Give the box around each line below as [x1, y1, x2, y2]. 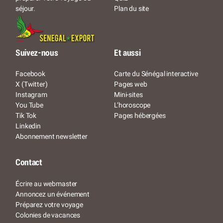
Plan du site [114, 4, 149, 12]
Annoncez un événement [15, 190, 90, 198]
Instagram [15, 91, 47, 99]
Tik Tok [15, 111, 37, 120]
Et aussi [114, 49, 141, 58]
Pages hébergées [114, 111, 166, 120]
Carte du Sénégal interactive [114, 70, 198, 78]
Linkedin [15, 122, 41, 130]
